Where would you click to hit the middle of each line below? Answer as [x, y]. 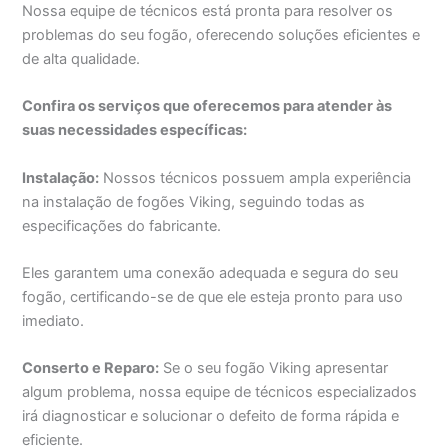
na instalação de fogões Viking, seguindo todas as [194, 201]
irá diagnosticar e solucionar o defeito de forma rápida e [211, 416]
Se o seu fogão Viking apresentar [274, 368]
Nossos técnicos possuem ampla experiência [255, 177]
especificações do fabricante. [122, 225]
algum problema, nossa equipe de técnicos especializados [220, 392]
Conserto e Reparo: [91, 368]
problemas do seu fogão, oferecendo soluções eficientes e [221, 34]
